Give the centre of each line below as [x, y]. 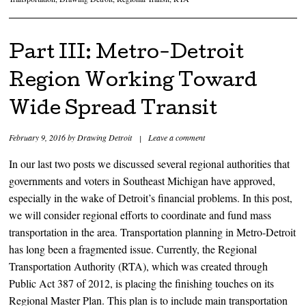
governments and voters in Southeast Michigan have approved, [142, 181]
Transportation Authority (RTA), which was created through [139, 266]
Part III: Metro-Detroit [127, 54]
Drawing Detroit [105, 138]
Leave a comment [177, 138]
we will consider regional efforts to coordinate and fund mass [140, 215]
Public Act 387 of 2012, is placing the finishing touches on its [142, 283]
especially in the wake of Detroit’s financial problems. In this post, [151, 198]
